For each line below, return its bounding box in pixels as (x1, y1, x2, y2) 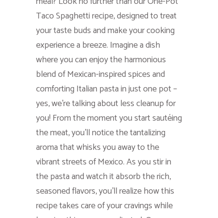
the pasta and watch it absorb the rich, (36, 169, 171, 184)
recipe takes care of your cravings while (36, 198, 173, 213)
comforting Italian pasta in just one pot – (36, 81, 177, 96)
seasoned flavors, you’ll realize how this (36, 183, 174, 199)
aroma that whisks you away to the (36, 140, 159, 155)
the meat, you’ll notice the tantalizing (36, 125, 165, 140)
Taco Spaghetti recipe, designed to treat (36, 8, 177, 23)
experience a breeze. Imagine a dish (36, 37, 160, 53)
